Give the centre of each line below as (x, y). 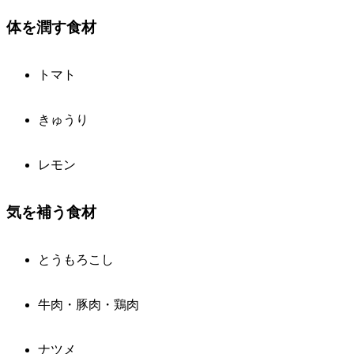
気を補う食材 (51, 212)
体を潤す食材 (51, 27)
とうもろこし (76, 259)
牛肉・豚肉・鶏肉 (88, 304)
